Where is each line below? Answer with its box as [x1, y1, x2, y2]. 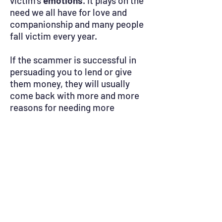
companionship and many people [10, 18, 144, 30]
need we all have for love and [10, 6, 127, 18]
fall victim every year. [10, 30, 97, 42]
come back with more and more [10, 90, 139, 101]
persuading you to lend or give [10, 66, 132, 77]
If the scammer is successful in [10, 54, 136, 65]
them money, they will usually [10, 78, 130, 89]
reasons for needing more [10, 102, 114, 113]
